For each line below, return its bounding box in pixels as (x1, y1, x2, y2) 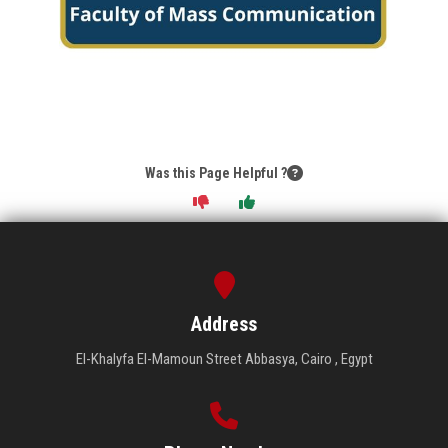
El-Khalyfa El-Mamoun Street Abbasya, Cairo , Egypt (75, 349, 373, 368)
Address (191, 311, 257, 336)
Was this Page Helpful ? (145, 164, 287, 181)
